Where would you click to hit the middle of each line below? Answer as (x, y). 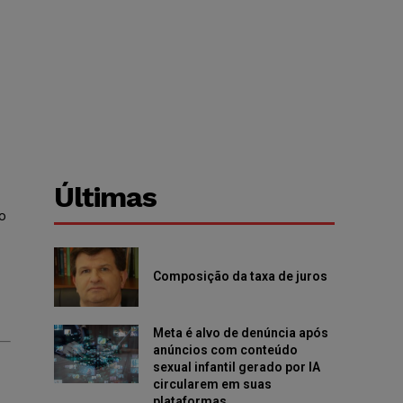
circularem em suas (212, 384)
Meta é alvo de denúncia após (240, 332)
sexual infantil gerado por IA (236, 367)
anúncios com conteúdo (225, 349)
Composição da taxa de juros (241, 277)
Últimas (106, 197)
